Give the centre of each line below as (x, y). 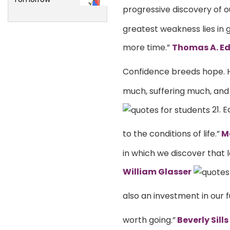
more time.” (147, 47)
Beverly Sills (202, 220)
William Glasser (157, 171)
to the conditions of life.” (171, 133)
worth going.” (149, 220)
